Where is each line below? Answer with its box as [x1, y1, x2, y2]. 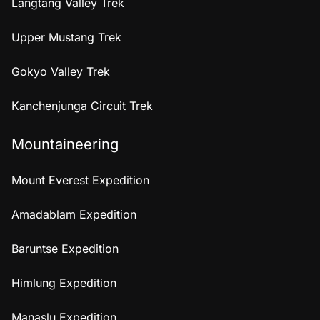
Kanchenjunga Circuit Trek [11, 98, 153, 113]
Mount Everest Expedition [11, 172, 149, 187]
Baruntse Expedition [11, 241, 119, 256]
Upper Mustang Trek [11, 29, 121, 44]
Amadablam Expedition [11, 206, 136, 221]
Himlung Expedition [11, 275, 116, 290]
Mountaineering [11, 134, 119, 153]
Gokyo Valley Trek [11, 64, 110, 79]
